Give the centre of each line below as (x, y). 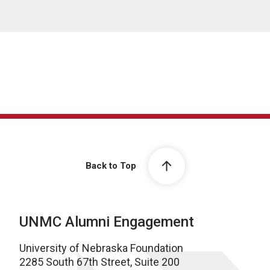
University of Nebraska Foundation (101, 248)
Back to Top (111, 166)
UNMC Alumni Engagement (107, 222)
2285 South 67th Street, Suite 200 (99, 262)
